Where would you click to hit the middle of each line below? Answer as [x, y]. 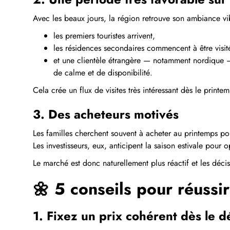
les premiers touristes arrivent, [104, 35]
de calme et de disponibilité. [103, 72]
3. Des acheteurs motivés [106, 114]
